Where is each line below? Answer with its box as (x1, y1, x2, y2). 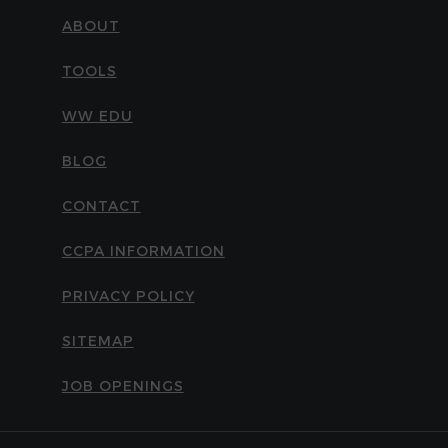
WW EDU (61, 107, 133, 125)
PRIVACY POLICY (61, 287, 195, 305)
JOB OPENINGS (61, 377, 184, 395)
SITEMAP (61, 332, 134, 350)
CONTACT (61, 197, 141, 215)
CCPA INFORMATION (61, 242, 225, 260)
